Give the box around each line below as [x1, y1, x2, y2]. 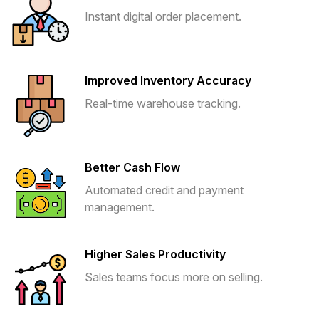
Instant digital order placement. [85, 9, 241, 23]
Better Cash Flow [85, 159, 180, 174]
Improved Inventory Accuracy [85, 73, 251, 88]
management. [85, 199, 155, 214]
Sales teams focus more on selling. [85, 269, 263, 284]
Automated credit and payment [85, 182, 244, 197]
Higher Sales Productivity [85, 246, 226, 261]
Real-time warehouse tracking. [85, 95, 241, 110]
